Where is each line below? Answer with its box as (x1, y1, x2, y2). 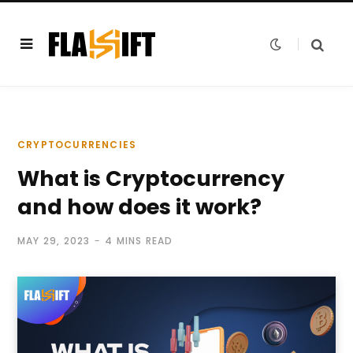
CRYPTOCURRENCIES (17, 138, 137, 151)
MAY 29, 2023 (17, 234, 91, 247)
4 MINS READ (105, 234, 173, 247)
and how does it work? (17, 192, 262, 221)
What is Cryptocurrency (17, 164, 284, 193)
